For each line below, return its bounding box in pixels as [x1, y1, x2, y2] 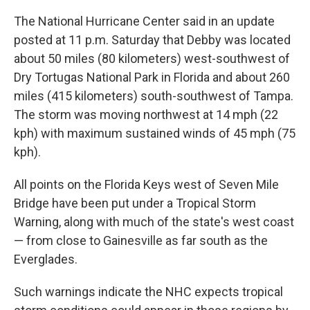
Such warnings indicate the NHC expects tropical [14, 284, 283, 299]
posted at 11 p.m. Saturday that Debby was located [14, 33, 291, 47]
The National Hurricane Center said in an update [14, 14, 275, 28]
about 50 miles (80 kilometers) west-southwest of [14, 51, 290, 66]
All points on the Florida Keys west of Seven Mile [14, 177, 279, 192]
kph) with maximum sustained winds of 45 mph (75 [14, 126, 295, 140]
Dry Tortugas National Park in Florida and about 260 [14, 70, 290, 84]
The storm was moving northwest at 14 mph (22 [14, 107, 278, 122]
